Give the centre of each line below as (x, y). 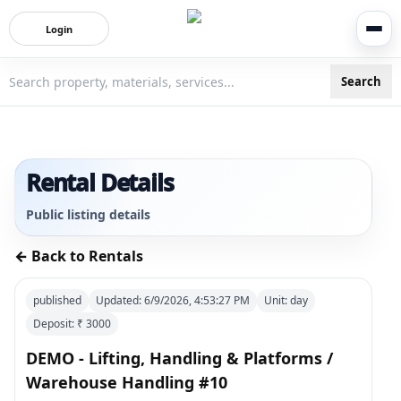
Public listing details (88, 214)
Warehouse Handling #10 (127, 382)
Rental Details (100, 183)
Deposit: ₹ (60, 324)
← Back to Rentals (79, 256)
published (57, 300)
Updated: (120, 300)
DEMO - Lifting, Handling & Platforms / (179, 358)
